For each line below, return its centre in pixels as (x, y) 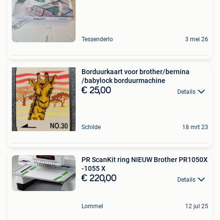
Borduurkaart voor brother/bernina (136, 72)
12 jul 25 (197, 206)
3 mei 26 (197, 40)
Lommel (92, 206)
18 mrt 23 (195, 127)
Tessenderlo (97, 40)
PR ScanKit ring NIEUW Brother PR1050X (145, 160)
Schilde (91, 127)
